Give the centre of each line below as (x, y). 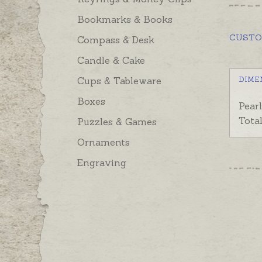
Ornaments (104, 142)
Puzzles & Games (117, 122)
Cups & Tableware (119, 81)
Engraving (102, 163)
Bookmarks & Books (125, 20)
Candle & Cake (111, 61)
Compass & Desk (116, 40)
